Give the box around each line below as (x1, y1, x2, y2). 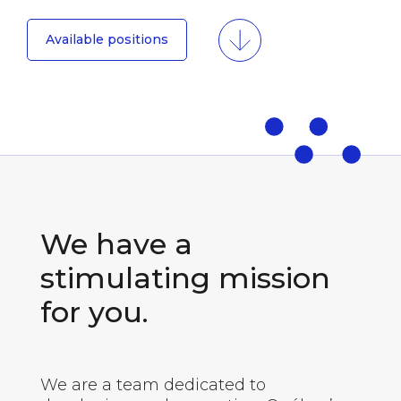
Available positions (46, 31, 168, 47)
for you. (40, 294, 149, 329)
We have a (40, 226, 192, 261)
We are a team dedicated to (40, 375, 266, 395)
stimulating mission (40, 260, 330, 295)
